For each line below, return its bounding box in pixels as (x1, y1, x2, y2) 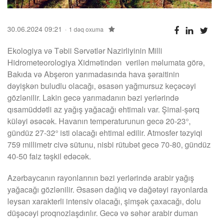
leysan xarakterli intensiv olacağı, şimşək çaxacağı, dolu (7, 195, 201, 207)
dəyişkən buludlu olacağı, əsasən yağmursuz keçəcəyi (7, 80, 196, 91)
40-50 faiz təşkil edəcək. (7, 150, 91, 162)
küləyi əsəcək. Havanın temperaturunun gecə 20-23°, (7, 115, 191, 127)
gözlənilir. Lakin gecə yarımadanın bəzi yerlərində (7, 91, 179, 103)
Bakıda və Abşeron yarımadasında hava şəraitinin (7, 68, 179, 80)
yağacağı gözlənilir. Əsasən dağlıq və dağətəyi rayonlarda (7, 183, 208, 195)
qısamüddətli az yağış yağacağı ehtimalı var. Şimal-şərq (7, 103, 199, 115)
